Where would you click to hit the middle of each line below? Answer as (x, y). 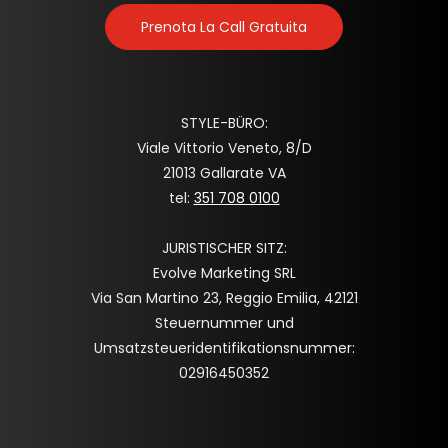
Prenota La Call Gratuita (224, 26)
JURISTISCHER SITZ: (224, 247)
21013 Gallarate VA (224, 172)
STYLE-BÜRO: (224, 122)
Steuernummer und (224, 322)
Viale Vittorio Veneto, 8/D (224, 147)
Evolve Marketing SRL (224, 272)
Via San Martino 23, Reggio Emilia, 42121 (224, 297)
